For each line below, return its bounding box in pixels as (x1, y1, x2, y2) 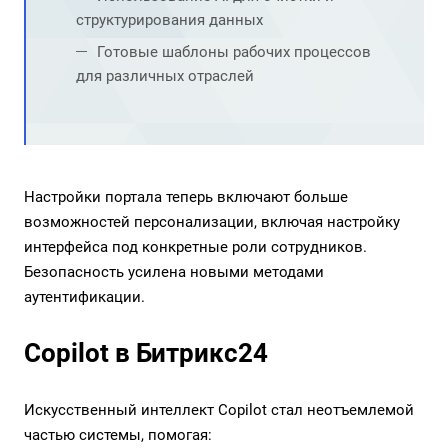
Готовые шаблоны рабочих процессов (97, 43, 371, 61)
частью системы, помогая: (24, 426, 212, 444)
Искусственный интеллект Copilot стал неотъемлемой (24, 401, 414, 419)
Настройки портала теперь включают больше (24, 188, 348, 206)
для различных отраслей (76, 67, 254, 85)
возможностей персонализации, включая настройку (24, 213, 400, 231)
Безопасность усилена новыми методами (24, 263, 324, 281)
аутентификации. (24, 288, 145, 306)
